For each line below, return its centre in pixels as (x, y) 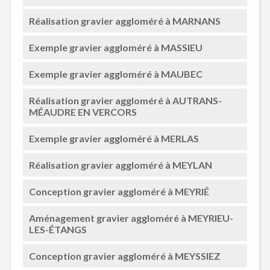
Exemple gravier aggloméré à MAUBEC (115, 74)
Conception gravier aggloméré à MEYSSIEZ (124, 256)
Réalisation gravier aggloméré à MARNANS (124, 21)
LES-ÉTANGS (58, 229)
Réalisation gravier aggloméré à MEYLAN (120, 165)
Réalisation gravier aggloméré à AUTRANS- (125, 100)
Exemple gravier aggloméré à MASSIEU (115, 47)
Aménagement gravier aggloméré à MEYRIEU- (131, 218)
